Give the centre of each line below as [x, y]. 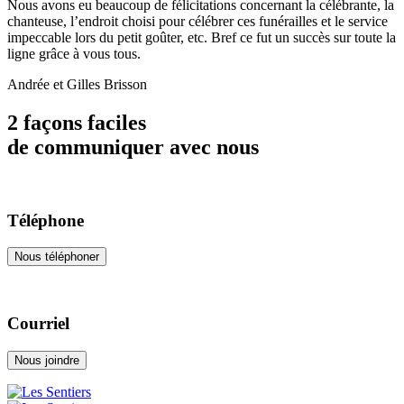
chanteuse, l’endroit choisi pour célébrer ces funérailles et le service [197, 22]
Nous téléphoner [57, 257]
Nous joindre [47, 360]
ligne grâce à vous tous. [74, 54]
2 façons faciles [77, 122]
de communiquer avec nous [133, 147]
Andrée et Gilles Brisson [77, 85]
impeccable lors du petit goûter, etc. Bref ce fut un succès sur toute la [202, 38]
